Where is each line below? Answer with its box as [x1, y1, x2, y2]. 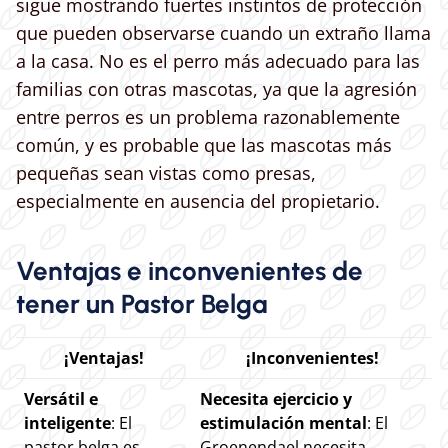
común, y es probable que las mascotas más [16, 133, 392, 158]
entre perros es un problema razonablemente [16, 105, 400, 130]
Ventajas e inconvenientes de [16, 255, 363, 288]
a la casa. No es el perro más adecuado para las [16, 49, 420, 74]
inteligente [24, 412, 111, 435]
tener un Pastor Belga [16, 288, 268, 321]
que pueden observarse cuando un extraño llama [16, 21, 431, 46]
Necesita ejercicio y [200, 388, 352, 411]
